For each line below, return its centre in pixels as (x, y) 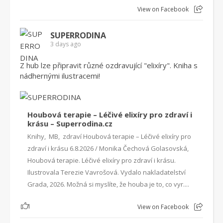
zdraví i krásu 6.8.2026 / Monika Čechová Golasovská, (108, 148)
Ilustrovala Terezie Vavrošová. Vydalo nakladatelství (107, 172)
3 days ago (66, 44)
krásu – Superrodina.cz (70, 123)
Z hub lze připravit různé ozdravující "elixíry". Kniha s (109, 65)
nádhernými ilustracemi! (60, 76)
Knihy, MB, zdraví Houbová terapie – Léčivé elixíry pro (109, 136)
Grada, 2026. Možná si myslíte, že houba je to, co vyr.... (108, 184)
